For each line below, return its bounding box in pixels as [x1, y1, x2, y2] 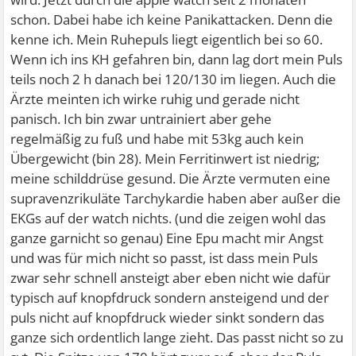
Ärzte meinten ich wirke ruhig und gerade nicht [10, 90, 300, 108]
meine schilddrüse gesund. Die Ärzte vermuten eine [10, 169, 331, 188]
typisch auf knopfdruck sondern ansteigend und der [10, 288, 330, 307]
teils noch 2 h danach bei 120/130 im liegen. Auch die [10, 70, 337, 88]
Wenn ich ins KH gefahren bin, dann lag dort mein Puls [10, 50, 343, 68]
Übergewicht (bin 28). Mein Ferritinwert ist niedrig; [10, 149, 320, 168]
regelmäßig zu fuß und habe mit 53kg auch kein [10, 130, 304, 148]
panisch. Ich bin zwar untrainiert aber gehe [10, 110, 273, 128]
